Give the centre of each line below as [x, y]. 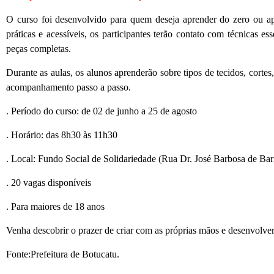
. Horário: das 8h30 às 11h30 [62, 135]
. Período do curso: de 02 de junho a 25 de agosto [102, 111]
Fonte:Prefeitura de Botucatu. [63, 254]
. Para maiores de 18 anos [55, 206]
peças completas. [39, 48]
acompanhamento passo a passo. [68, 87]
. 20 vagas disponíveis [49, 182]
